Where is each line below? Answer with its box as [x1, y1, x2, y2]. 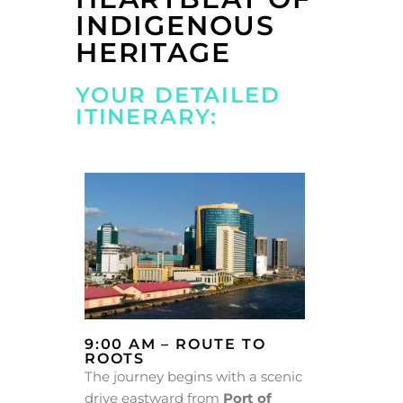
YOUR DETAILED [76, 81, 281, 108]
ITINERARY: [76, 103, 219, 130]
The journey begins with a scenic [85, 368, 302, 386]
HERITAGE [76, 35, 231, 69]
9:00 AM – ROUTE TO [85, 336, 266, 354]
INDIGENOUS [76, 8, 276, 42]
